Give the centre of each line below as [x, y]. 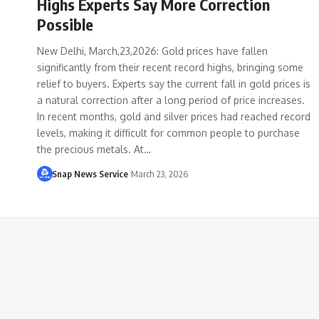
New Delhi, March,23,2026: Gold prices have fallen [152, 51]
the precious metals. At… [94, 149]
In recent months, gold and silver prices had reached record [174, 116]
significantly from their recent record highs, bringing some [170, 67]
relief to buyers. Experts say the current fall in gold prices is [174, 83]
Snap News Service [90, 173]
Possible [65, 24]
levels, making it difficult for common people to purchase [168, 132]
